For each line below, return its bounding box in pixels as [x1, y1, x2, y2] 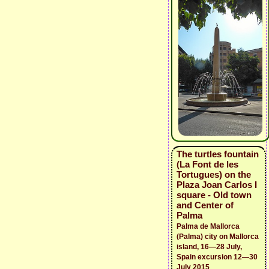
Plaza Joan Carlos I [177, 180, 257, 190]
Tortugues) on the [177, 169, 251, 180]
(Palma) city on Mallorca [177, 232, 259, 241]
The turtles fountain [177, 149, 259, 159]
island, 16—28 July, [177, 243, 242, 251]
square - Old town [177, 190, 252, 200]
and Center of [177, 200, 234, 210]
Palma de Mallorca [177, 222, 240, 231]
